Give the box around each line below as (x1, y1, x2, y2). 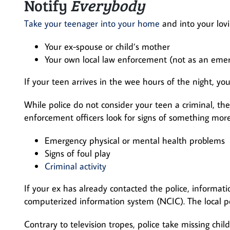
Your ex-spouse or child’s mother (45, 41, 170, 52)
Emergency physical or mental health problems (45, 135, 225, 146)
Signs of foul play (45, 147, 110, 159)
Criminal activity (45, 160, 106, 172)
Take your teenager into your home (24, 17, 160, 29)
